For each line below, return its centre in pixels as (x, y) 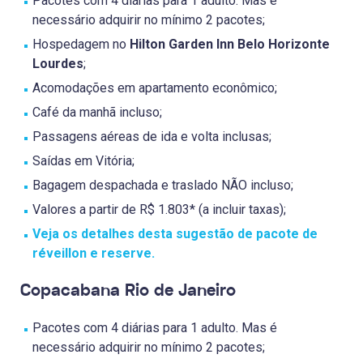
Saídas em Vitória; (83, 161)
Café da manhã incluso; (97, 113)
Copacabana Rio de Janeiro (128, 290)
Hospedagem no (81, 45)
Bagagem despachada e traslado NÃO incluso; (163, 186)
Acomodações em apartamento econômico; (155, 88)
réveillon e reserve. (94, 254)
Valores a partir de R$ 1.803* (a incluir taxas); (159, 210)
